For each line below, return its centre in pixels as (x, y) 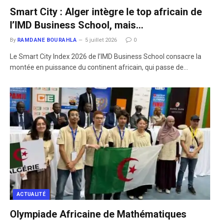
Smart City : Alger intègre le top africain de (106, 12)
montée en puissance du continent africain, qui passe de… (99, 67)
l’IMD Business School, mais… (77, 25)
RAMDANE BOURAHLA (47, 40)
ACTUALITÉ (31, 194)
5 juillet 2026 (101, 40)
